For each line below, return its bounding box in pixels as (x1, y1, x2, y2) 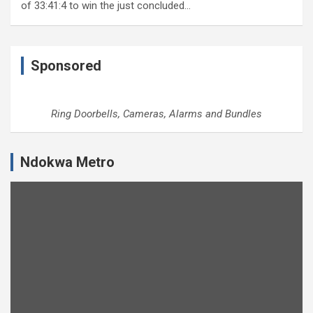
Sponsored (31, 57, 101, 74)
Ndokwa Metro (20, 154, 115, 170)
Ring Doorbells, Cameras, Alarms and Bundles (51, 108, 262, 120)
